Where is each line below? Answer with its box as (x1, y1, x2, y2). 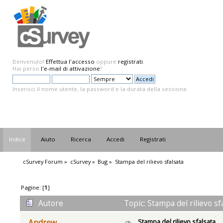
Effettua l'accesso (46, 58, 95, 65)
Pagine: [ (21, 183, 45, 191)
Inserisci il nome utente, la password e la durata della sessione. (12, 85, 188, 93)
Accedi (107, 135, 125, 143)
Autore (38, 198, 63, 209)
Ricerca (71, 135, 92, 143)
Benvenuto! (12, 58, 46, 65)
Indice (9, 135, 26, 143)
